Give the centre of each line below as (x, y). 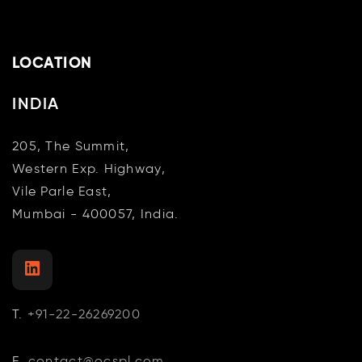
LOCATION (52, 63)
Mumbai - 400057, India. (96, 213)
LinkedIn (92, 269)
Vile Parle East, (62, 191)
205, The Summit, (71, 145)
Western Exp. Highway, (89, 168)
